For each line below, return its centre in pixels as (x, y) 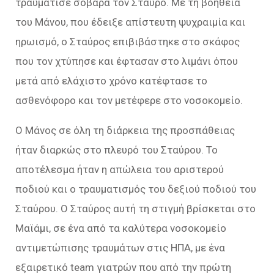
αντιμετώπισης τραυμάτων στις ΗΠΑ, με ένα (120, 247)
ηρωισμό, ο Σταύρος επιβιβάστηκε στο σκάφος (128, 41)
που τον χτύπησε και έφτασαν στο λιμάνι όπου (127, 61)
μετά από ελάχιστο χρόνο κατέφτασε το (111, 80)
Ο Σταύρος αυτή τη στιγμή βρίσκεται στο (158, 208)
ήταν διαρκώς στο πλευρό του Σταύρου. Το (117, 150)
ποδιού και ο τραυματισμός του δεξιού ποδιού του (136, 189)
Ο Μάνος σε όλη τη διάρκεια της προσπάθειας (125, 130)
